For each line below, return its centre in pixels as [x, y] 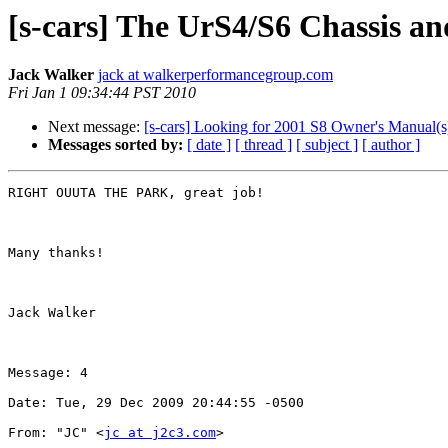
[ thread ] [263, 145]
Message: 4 [48, 373]
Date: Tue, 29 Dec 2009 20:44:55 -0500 [156, 403]
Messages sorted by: [115, 145]
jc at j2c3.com [160, 433]
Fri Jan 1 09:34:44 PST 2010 [102, 93]
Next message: [96, 127]
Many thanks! [56, 253]
